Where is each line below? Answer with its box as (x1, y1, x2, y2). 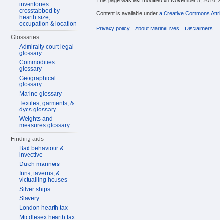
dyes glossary (19, 106, 56, 113)
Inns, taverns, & (19, 170, 60, 177)
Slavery (19, 195, 40, 202)
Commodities (19, 59, 55, 66)
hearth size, (19, 14, 51, 21)
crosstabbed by (19, 7, 60, 14)
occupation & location (19, 20, 77, 27)
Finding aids (11, 136, 44, 142)
